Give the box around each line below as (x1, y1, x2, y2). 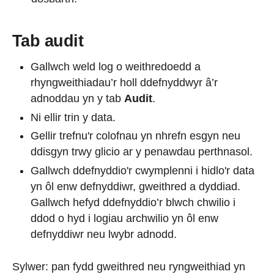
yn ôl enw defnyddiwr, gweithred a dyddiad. (31, 180, 240, 193)
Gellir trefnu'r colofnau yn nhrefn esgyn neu (31, 130, 240, 143)
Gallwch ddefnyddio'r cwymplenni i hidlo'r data (31, 164, 254, 177)
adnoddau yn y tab (31, 92, 124, 105)
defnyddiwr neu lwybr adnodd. (31, 228, 177, 240)
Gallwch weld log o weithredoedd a (31, 61, 201, 73)
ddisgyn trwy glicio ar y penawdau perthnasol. (31, 146, 256, 158)
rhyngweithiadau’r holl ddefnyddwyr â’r (31, 76, 218, 89)
